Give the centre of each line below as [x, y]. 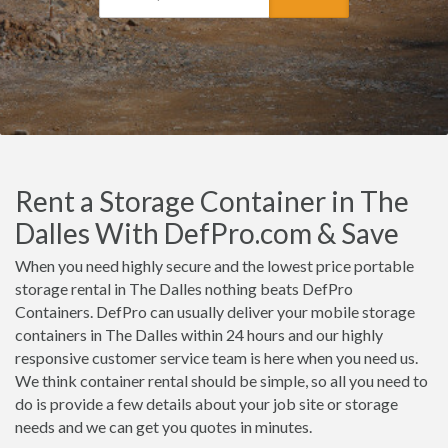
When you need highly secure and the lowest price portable [214, 265]
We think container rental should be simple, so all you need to [221, 380]
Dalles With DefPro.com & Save [207, 233]
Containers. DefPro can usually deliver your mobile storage [215, 311]
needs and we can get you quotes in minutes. [163, 426]
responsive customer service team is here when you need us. [216, 357]
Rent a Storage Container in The [212, 201]
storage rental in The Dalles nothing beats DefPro [184, 288]
